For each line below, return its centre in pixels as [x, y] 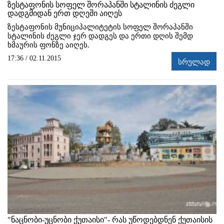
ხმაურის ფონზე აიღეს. [48, 45]
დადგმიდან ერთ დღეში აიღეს [65, 13]
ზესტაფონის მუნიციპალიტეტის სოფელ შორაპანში [100, 27]
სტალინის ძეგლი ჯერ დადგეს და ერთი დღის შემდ [100, 36]
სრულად [194, 62]
